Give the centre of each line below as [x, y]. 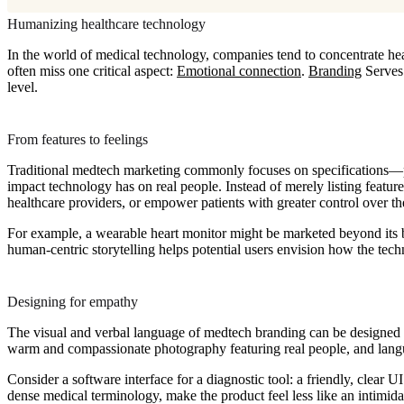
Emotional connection [239, 70]
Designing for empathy [73, 301]
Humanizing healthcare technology [106, 23]
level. [23, 87]
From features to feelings [78, 139]
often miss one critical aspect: [92, 70]
